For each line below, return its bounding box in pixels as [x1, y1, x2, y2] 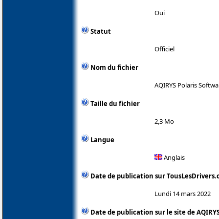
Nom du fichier [90, 63, 138, 72]
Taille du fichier [90, 99, 140, 108]
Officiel [154, 44, 175, 53]
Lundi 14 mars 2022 [154, 189, 211, 198]
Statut [90, 26, 111, 36]
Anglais [162, 153, 185, 162]
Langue [90, 135, 114, 144]
